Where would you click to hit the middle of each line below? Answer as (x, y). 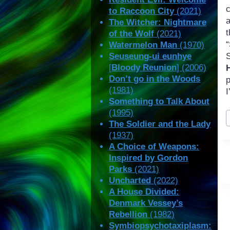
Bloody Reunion (144, 68)
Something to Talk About (159, 102)
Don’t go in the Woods (155, 79)
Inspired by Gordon (149, 158)
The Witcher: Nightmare (158, 23)
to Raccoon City (142, 11)
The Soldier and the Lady (160, 124)
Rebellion (128, 215)
